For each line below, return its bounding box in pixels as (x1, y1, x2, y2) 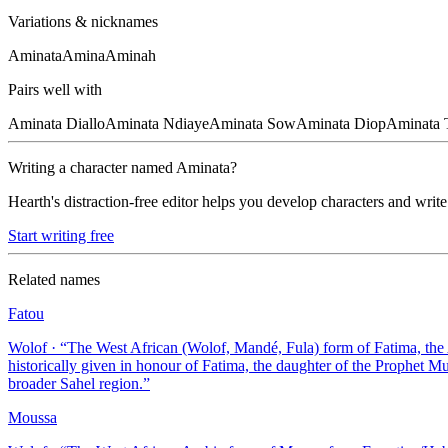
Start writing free (8, 227, 114, 245)
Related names (8, 271, 100, 289)
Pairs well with (8, 81, 102, 99)
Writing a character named (8, 159, 176, 177)
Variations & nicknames (8, 13, 158, 31)
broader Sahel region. (8, 375, 143, 393)
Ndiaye (163, 115, 209, 133)
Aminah (105, 47, 156, 65)
